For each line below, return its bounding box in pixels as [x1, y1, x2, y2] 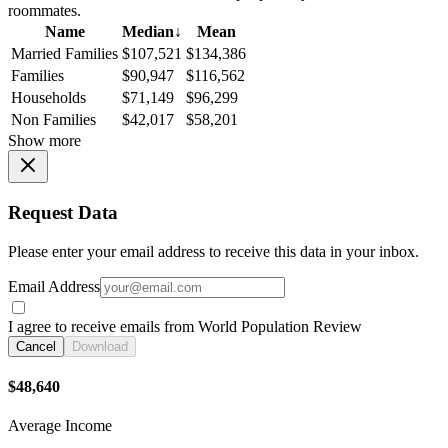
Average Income [8, 417, 112, 435]
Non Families [11, 111, 96, 129]
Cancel [16, 338, 56, 354]
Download [72, 338, 128, 354]
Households [11, 89, 86, 107]
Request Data [8, 201, 118, 223]
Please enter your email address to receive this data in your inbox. [8, 242, 419, 260]
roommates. [8, 2, 81, 20]
